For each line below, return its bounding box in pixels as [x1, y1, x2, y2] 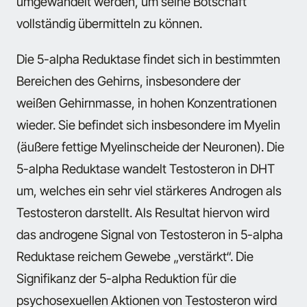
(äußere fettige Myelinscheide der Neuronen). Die [16, 139, 284, 155]
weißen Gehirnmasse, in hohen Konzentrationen [16, 95, 277, 111]
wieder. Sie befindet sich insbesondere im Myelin [16, 117, 280, 133]
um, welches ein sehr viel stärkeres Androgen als [16, 183, 282, 199]
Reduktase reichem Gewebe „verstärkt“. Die [16, 249, 254, 265]
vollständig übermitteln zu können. [16, 16, 202, 32]
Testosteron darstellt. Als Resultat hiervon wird [16, 205, 269, 221]
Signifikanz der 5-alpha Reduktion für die [16, 271, 236, 286]
